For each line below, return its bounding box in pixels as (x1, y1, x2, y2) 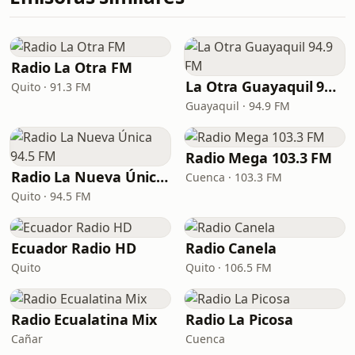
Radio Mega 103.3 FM (185, 148, 333, 167)
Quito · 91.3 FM (11, 79, 91, 94)
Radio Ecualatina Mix (11, 310, 158, 329)
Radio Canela (185, 239, 277, 258)
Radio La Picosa (185, 310, 293, 329)
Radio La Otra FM (11, 58, 132, 77)
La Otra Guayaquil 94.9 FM (324, 77, 337, 96)
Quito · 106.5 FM (185, 260, 272, 275)
